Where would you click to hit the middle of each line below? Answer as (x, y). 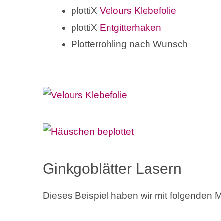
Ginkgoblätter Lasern (112, 168)
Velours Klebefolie (138, 11)
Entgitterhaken (130, 28)
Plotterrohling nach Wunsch (129, 44)
